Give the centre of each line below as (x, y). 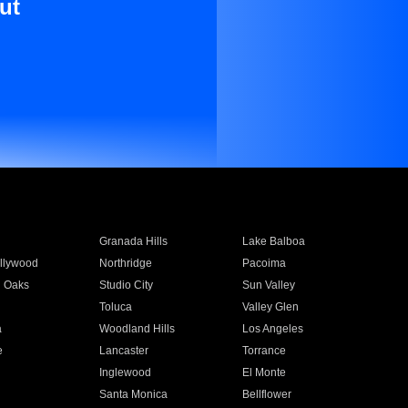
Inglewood (125, 372)
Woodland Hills (137, 329)
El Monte (265, 372)
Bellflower (267, 394)
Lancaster (123, 351)
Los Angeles (273, 329)
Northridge (125, 263)
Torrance (265, 351)
